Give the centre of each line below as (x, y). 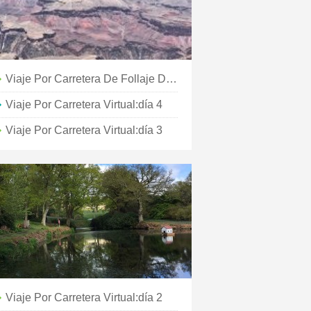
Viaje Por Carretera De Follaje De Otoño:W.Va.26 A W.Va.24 (171, 79)
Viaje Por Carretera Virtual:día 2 (84, 297)
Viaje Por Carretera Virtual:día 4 (84, 104)
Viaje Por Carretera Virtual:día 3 (84, 130)
